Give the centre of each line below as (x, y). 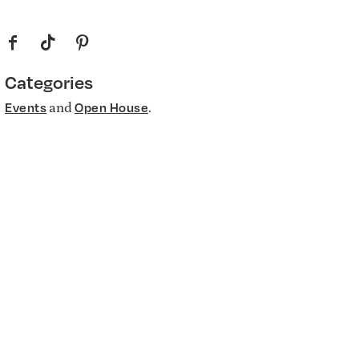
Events (26, 107)
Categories (49, 82)
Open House (111, 107)
